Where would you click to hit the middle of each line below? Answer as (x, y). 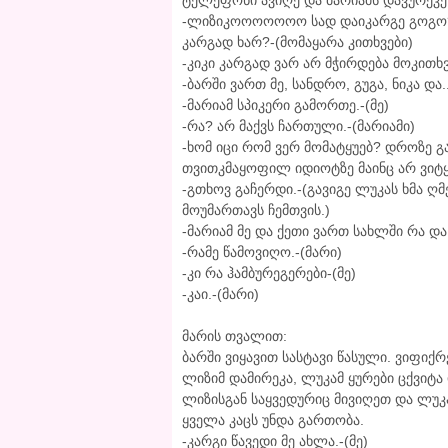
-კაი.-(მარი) (220, 294)
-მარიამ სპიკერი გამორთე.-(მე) (285, 105)
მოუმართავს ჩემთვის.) (256, 210)
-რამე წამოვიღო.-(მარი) (262, 252)
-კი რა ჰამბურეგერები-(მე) (269, 273)
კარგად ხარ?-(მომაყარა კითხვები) (297, 42)
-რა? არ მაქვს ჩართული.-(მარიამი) (298, 126)
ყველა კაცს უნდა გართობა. (273, 420)
